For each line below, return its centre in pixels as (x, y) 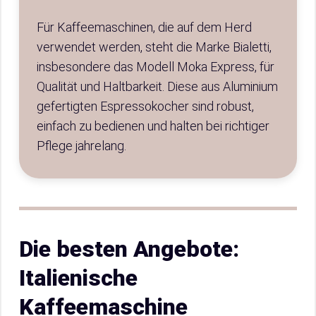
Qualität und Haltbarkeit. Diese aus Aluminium (157, 86)
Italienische (78, 278)
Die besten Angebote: (129, 249)
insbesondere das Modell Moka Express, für (156, 67)
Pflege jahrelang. (81, 146)
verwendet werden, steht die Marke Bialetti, (154, 47)
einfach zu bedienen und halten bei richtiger (153, 126)
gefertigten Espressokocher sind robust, (145, 106)
